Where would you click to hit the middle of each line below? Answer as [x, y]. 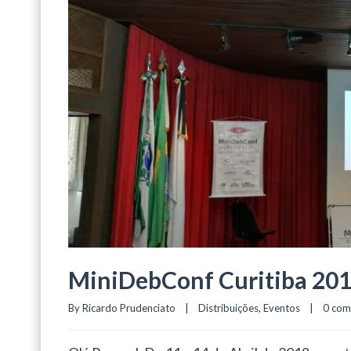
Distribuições [228, 308]
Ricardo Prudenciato [129, 308]
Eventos [282, 308]
